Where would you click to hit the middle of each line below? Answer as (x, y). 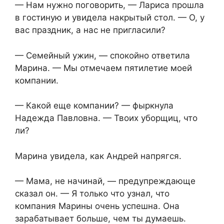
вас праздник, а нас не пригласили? (90, 30)
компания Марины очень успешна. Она (97, 206)
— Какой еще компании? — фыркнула (94, 106)
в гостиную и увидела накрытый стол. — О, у (110, 18)
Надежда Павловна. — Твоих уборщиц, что (106, 118)
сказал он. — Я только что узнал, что (92, 194)
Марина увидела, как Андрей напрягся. (98, 156)
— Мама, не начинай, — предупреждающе (105, 181)
